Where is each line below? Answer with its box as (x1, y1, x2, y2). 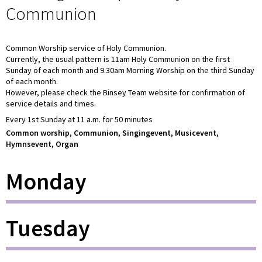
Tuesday (6, 213, 90, 243)
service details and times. (6, 98, 96, 109)
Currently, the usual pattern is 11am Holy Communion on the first (6, 54, 230, 65)
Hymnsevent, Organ (6, 138, 78, 149)
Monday (6, 166, 87, 196)
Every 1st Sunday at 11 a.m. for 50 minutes (6, 113, 153, 125)
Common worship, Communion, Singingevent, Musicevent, (6, 127, 219, 138)
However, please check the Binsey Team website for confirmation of (6, 87, 245, 98)
